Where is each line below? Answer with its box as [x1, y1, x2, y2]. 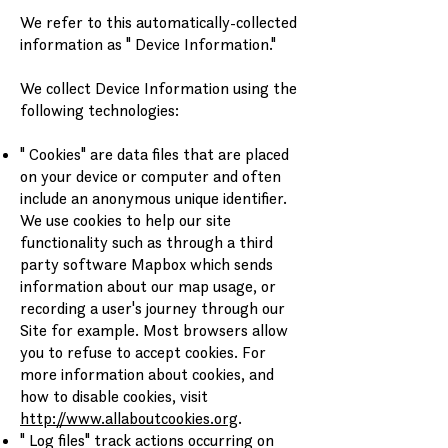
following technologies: [20, 100, 179, 120]
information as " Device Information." [20, 34, 276, 54]
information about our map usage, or [20, 276, 276, 296]
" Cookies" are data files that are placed [20, 144, 289, 164]
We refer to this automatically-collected [20, 12, 297, 32]
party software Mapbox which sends [20, 254, 273, 274]
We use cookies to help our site [20, 210, 231, 230]
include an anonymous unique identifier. [20, 188, 287, 208]
